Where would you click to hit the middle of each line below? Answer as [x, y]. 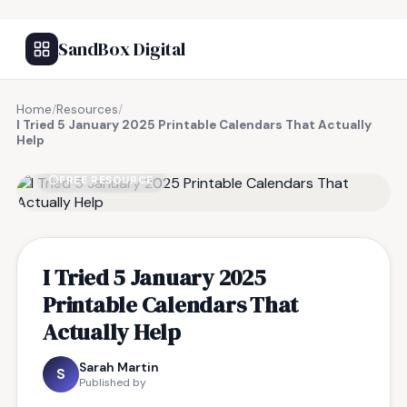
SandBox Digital [122, 49]
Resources [87, 109]
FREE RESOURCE [106, 180]
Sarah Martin [119, 367]
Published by [113, 382]
